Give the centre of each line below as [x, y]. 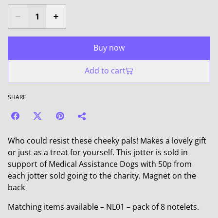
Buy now [109, 48]
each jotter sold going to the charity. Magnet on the [102, 176]
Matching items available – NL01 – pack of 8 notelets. [103, 207]
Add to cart [105, 71]
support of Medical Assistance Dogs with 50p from [100, 164]
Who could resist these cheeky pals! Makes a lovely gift [107, 141]
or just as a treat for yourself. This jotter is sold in [98, 152]
